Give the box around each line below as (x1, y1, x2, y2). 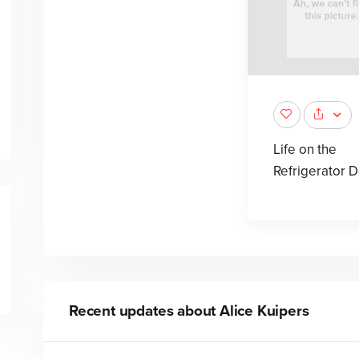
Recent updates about (68, 302, 220, 321)
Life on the (272, 141, 337, 159)
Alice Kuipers (220, 302, 309, 321)
